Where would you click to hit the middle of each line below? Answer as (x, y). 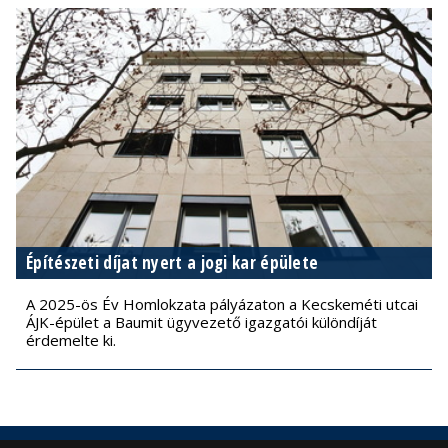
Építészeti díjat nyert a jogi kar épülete (172, 262)
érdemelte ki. (71, 339)
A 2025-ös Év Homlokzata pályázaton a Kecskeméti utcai (222, 303)
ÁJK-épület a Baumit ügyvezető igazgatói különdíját (201, 321)
